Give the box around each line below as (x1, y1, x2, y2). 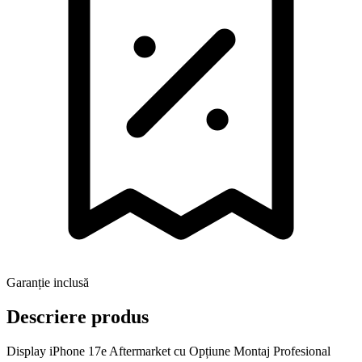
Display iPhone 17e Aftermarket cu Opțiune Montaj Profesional (6, 343, 330, 358)
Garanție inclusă (6, 275, 89, 289)
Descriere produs (6, 305, 149, 327)
